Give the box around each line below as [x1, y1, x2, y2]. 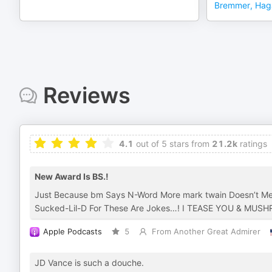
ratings [237, 138, 267, 149]
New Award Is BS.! [35, 171, 109, 182]
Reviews [42, 82, 131, 109]
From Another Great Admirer [151, 227, 260, 236]
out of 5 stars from [134, 138, 209, 149]
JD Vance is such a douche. [35, 257, 144, 268]
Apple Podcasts [43, 227, 102, 236]
